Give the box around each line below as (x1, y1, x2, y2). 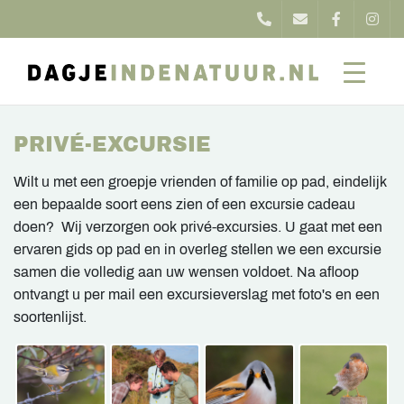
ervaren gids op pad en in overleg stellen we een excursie (14, 242, 381, 257)
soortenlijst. (14, 309, 87, 325)
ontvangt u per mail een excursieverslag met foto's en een (14, 287, 380, 302)
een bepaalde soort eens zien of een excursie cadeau (14, 197, 355, 212)
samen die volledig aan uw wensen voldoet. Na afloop (14, 264, 359, 280)
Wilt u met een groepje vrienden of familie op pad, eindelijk (14, 174, 387, 189)
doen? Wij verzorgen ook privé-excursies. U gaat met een (14, 219, 382, 234)
